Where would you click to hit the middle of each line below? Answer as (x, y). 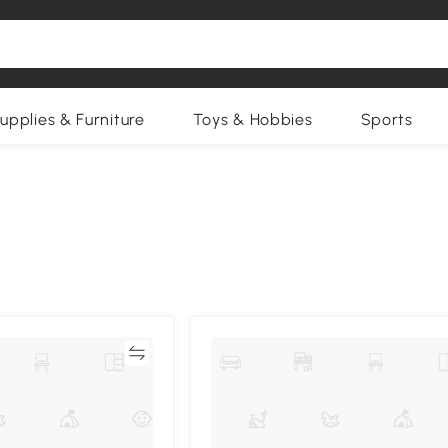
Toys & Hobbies (252, 119)
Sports (386, 119)
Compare (93, 352)
